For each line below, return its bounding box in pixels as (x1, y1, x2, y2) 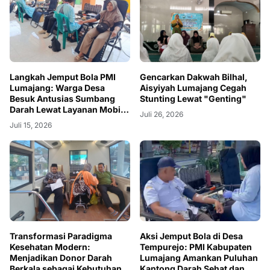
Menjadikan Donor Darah (10, 252, 112, 263)
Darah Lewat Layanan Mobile (10, 104, 128, 115)
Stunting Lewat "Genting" (140, 93, 246, 104)
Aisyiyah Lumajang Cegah (140, 83, 246, 93)
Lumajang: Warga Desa (10, 83, 105, 93)
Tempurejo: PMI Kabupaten (140, 241, 252, 252)
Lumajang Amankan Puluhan (140, 252, 258, 263)
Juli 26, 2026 (140, 110, 183, 119)
